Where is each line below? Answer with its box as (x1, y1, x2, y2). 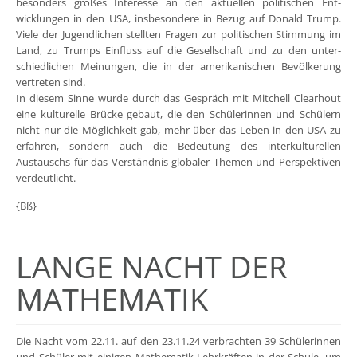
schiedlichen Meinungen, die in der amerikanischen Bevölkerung (16, 58, 341, 73)
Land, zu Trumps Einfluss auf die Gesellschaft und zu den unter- (16, 42, 341, 57)
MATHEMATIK (16, 278, 208, 320)
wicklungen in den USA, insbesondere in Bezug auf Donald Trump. (16, 10, 341, 25)
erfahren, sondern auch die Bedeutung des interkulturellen (16, 138, 341, 153)
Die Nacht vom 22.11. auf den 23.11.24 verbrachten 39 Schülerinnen (16, 334, 341, 349)
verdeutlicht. (16, 170, 76, 185)
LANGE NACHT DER (16, 245, 287, 287)
